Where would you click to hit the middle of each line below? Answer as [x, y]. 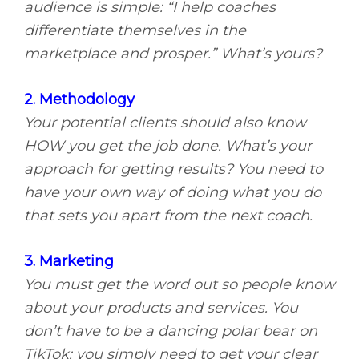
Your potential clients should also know [165, 123]
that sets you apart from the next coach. [168, 216]
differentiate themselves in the [135, 31]
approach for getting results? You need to [173, 169]
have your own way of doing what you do [173, 193]
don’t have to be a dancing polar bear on [171, 331]
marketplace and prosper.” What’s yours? [173, 54]
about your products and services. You [161, 308]
